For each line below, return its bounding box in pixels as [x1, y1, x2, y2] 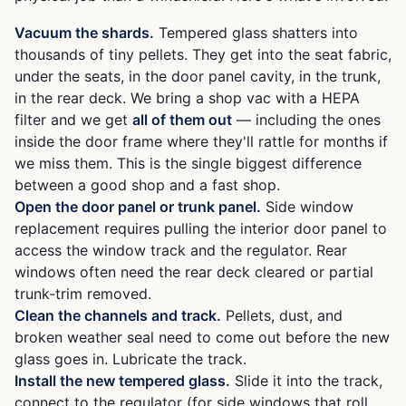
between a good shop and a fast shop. [14, 176, 280, 194]
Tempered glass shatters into [154, 24, 358, 42]
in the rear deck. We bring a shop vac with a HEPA [14, 89, 360, 107]
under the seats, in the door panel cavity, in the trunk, [14, 67, 381, 85]
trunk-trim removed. [14, 285, 151, 303]
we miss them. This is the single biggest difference [14, 154, 362, 172]
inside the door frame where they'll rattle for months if [14, 132, 388, 150]
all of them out [132, 111, 232, 129]
